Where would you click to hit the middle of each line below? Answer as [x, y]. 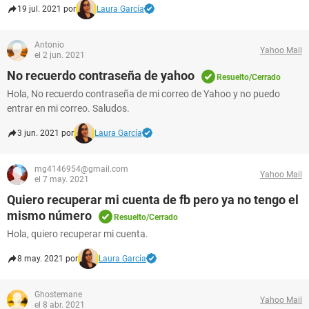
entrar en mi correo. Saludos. [68, 108]
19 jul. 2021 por [47, 9]
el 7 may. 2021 [62, 179]
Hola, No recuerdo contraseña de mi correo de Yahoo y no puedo [143, 94]
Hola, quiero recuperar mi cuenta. [78, 234]
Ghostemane [58, 295]
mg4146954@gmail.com [81, 169]
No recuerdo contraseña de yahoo [101, 76]
